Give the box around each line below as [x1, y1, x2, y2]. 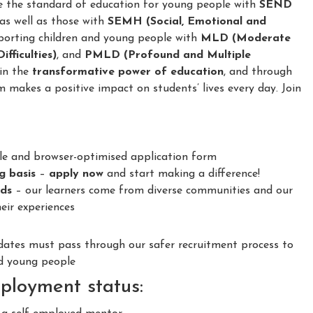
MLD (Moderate [201, 32, 291, 44]
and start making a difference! [103, 168, 260, 180]
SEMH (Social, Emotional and [108, 15, 266, 27]
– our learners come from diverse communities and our [12, 184, 293, 196]
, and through [224, 66, 292, 78]
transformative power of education [32, 66, 224, 78]
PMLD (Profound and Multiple [85, 49, 251, 61]
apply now [49, 168, 103, 180]
